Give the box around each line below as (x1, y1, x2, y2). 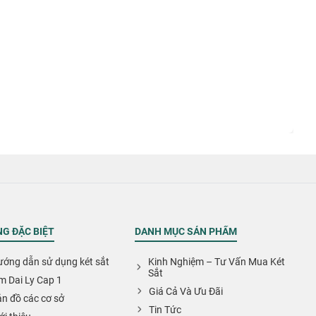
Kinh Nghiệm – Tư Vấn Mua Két (148, 255, 286, 267)
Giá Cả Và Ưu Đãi (148, 285, 223, 297)
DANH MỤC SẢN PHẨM (135, 225, 238, 237)
